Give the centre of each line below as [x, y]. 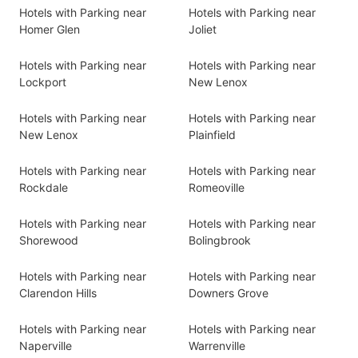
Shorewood [49, 240]
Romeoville [217, 187]
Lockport [43, 82]
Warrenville [217, 346]
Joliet [203, 29]
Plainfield [212, 135]
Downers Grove [229, 293]
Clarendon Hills [58, 293]
